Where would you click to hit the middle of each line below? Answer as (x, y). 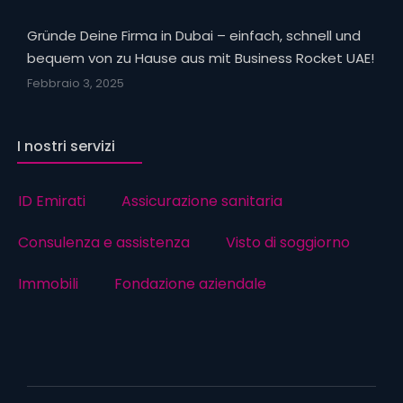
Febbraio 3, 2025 (76, 83)
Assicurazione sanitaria (202, 201)
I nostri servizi (66, 146)
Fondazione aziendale (190, 283)
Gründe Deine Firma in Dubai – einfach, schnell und (194, 35)
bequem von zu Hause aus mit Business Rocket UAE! (201, 58)
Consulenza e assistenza (104, 242)
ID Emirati (52, 201)
